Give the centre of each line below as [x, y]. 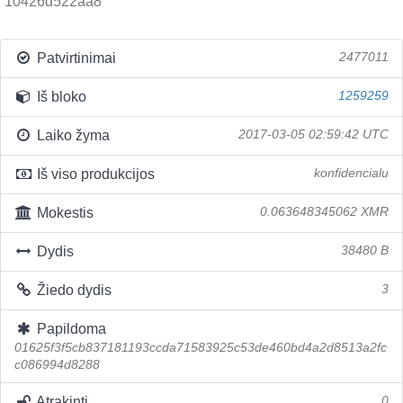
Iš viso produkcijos [94, 174]
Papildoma [69, 329]
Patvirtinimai [74, 58]
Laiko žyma [71, 135]
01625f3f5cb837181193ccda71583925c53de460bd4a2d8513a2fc [201, 348]
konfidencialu [351, 173]
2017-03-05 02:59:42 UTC [313, 134]
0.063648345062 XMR [324, 212]
